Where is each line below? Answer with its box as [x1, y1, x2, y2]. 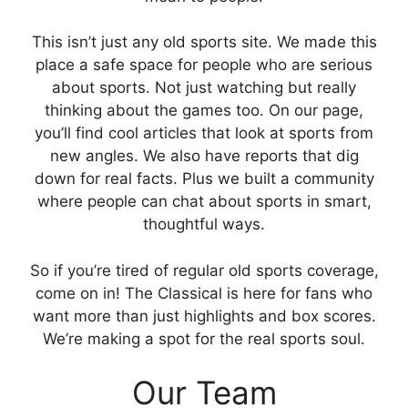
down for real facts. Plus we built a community [34, 169, 374, 188]
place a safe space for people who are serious [36, 56, 372, 74]
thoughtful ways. [143, 215, 265, 233]
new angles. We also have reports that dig [49, 147, 359, 165]
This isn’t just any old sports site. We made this [31, 33, 377, 51]
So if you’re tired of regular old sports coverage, [29, 260, 379, 280]
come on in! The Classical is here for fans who [36, 283, 372, 302]
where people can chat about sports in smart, [36, 192, 372, 210]
